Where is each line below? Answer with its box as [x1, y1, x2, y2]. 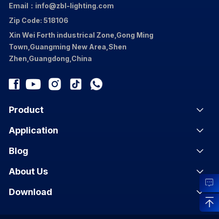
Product [8, 104, 44, 115]
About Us [8, 166, 48, 176]
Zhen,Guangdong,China [8, 54, 92, 63]
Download [8, 186, 52, 197]
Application [8, 125, 58, 135]
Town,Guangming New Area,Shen [8, 42, 127, 51]
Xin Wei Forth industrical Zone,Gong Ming [8, 30, 153, 39]
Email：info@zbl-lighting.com [8, 1, 114, 10]
